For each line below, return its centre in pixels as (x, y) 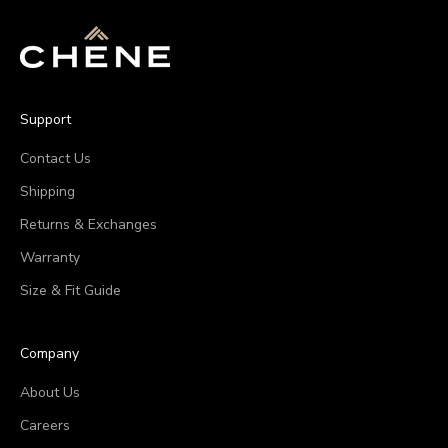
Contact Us (55, 159)
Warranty (50, 258)
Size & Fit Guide (70, 291)
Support (45, 120)
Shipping (47, 192)
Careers (45, 426)
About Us (50, 393)
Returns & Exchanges (88, 225)
